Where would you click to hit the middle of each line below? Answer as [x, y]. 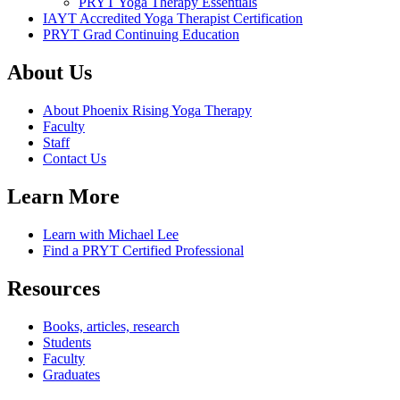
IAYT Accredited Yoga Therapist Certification [173, 19]
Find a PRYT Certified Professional [143, 250]
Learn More [63, 197]
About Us [50, 73]
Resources [54, 288]
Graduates [71, 374]
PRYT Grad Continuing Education [141, 35]
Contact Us [75, 159]
